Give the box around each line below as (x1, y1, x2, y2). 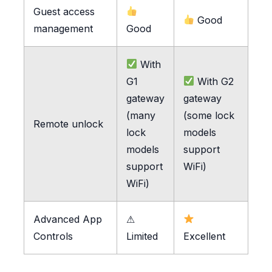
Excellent (183, 229, 225, 242)
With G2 (194, 75, 234, 87)
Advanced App (33, 212, 102, 225)
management (33, 22, 93, 35)
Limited (126, 229, 158, 242)
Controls (33, 229, 73, 242)
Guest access (33, 5, 95, 18)
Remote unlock (33, 117, 103, 130)
